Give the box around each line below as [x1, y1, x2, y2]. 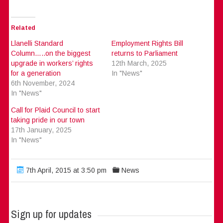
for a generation [11, 69, 61, 77]
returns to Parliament [111, 49, 178, 57]
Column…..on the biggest [11, 49, 91, 57]
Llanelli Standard [11, 39, 64, 47]
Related [11, 24, 36, 31]
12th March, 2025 [111, 59, 167, 67]
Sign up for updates [11, 206, 92, 222]
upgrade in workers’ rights [11, 59, 94, 67]
